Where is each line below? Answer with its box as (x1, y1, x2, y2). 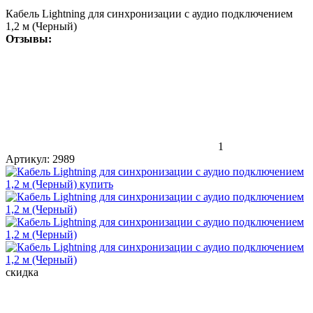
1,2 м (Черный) (6, 20, 77, 32)
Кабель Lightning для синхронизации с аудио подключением (6, 7, 293, 20)
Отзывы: (6, 32, 52, 45)
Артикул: (6, 152, 50, 165)
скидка (6, 265, 38, 278)
